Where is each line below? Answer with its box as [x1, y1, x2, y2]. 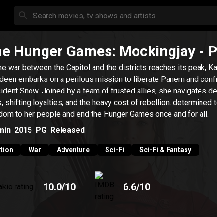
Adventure [57, 146, 90, 154]
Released [50, 125, 85, 135]
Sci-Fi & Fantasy [139, 146, 191, 154]
